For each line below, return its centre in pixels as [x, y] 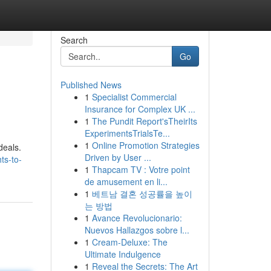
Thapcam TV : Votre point [141, 169]
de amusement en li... [126, 181]
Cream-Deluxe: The [129, 242]
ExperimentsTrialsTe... [127, 133]
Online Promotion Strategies [145, 145]
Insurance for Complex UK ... [140, 109]
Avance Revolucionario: [137, 218]
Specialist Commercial [134, 97]
